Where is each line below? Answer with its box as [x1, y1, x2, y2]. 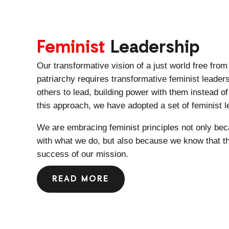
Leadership [105, 36, 200, 60]
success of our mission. [37, 149, 128, 159]
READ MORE [52, 173, 109, 185]
